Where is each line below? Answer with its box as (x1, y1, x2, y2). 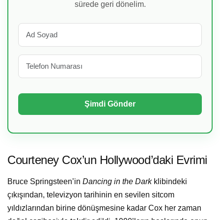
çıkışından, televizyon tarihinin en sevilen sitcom (7, 191, 174, 199)
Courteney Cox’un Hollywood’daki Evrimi (7, 153, 207, 166)
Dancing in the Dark (82, 177, 152, 186)
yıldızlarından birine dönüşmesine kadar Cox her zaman (7, 204, 201, 213)
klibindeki (152, 177, 187, 186)
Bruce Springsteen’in (7, 177, 82, 186)
